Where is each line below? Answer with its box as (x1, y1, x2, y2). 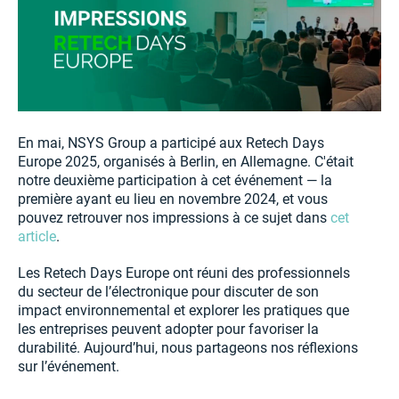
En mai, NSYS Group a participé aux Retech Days (18, 134, 324, 151)
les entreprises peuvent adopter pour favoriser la (18, 321, 319, 338)
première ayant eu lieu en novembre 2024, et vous (18, 191, 328, 208)
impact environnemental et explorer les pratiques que (18, 302, 349, 319)
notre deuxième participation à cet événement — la (18, 172, 332, 189)
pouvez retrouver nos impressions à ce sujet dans (18, 209, 330, 226)
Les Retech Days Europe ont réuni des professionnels (18, 265, 350, 281)
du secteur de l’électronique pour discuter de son (18, 283, 319, 300)
